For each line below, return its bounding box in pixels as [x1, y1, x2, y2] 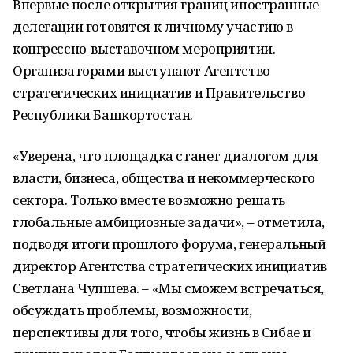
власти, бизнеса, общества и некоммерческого [13, 169, 315, 187]
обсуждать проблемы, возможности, [13, 301, 252, 319]
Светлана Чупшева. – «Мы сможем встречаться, [13, 279, 324, 297]
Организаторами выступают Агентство [13, 61, 270, 80]
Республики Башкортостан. [13, 106, 193, 124]
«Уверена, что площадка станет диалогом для [13, 147, 318, 165]
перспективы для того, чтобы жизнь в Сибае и [13, 323, 311, 341]
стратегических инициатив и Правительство [13, 84, 306, 102]
